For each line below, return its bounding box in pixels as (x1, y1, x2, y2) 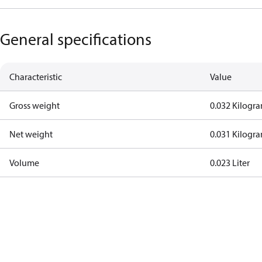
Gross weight (9, 99, 60, 111)
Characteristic (9, 71, 62, 82)
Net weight (9, 128, 53, 140)
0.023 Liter (210, 157, 250, 168)
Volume (9, 157, 39, 168)
